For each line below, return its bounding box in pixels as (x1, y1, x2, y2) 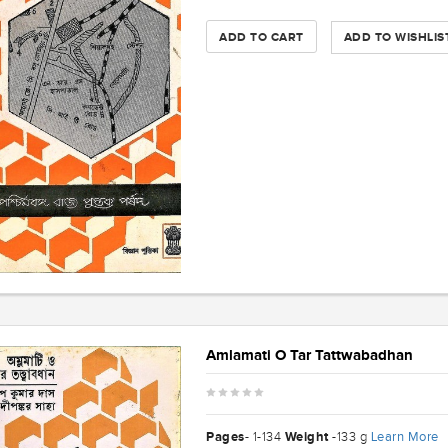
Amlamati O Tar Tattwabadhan (206, 346, 414, 364)
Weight (284, 429, 329, 445)
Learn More (370, 429, 439, 445)
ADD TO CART (219, 29, 304, 44)
